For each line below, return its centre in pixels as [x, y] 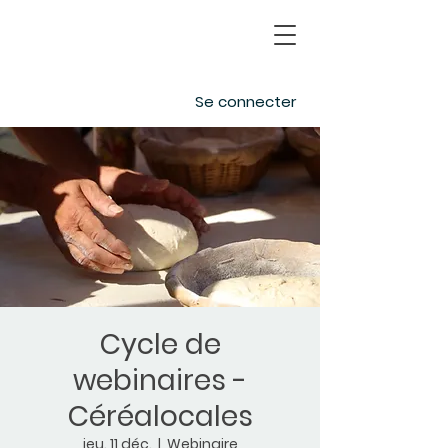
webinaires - [160, 380]
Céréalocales [160, 416]
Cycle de [160, 344]
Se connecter [245, 101]
